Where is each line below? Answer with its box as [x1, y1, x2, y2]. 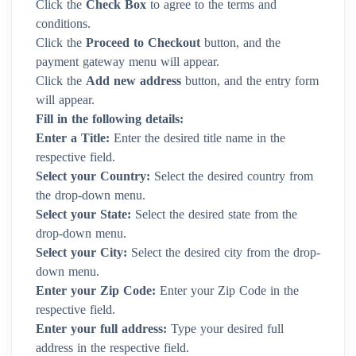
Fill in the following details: [36, 112, 184, 126]
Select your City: [36, 246, 131, 259]
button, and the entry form [185, 74, 319, 87]
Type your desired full [171, 322, 284, 335]
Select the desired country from [150, 169, 313, 183]
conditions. [36, 17, 91, 30]
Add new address [86, 74, 185, 87]
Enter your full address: [36, 322, 171, 335]
